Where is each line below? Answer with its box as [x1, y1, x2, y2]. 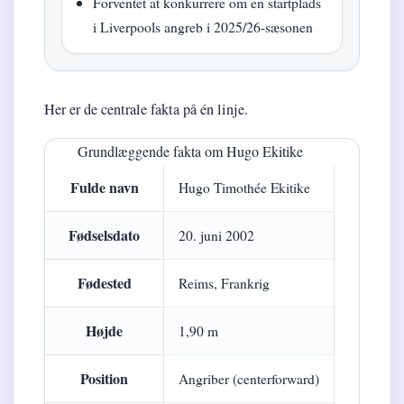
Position [80, 368, 128, 390]
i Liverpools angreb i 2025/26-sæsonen [93, 17, 314, 37]
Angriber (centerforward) [179, 370, 319, 389]
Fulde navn [69, 177, 139, 198]
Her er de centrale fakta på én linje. [44, 99, 248, 120]
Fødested [77, 272, 132, 294]
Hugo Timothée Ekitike [179, 179, 310, 197]
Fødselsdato [69, 225, 140, 246]
